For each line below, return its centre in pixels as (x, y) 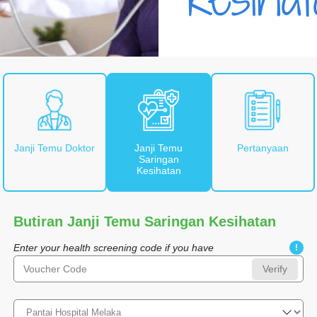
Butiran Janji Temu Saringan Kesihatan (144, 222)
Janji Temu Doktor (54, 148)
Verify (275, 269)
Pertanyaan (263, 148)
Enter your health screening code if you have (113, 248)
